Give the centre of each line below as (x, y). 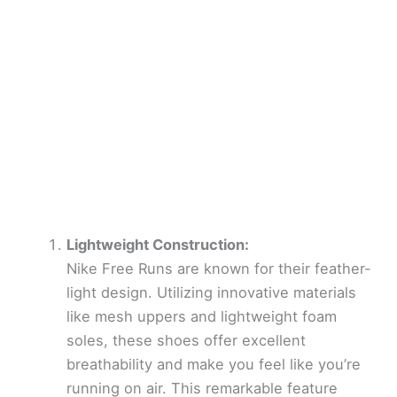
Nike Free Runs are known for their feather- (218, 268)
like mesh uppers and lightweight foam (201, 316)
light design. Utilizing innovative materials (211, 292)
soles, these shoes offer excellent (186, 340)
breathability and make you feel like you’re (213, 364)
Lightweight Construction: (157, 244)
